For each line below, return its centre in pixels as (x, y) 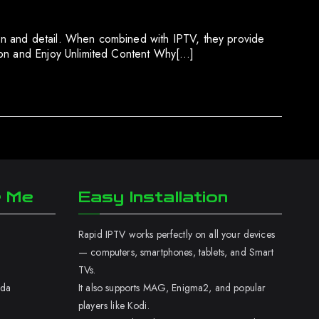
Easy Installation (153, 197)
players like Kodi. (114, 305)
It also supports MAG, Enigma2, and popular (172, 288)
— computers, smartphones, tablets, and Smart (176, 252)
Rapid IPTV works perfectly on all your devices (177, 234)
